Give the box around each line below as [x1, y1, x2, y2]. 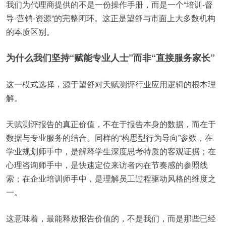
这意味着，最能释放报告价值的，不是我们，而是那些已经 [6, 212, 216, 224]
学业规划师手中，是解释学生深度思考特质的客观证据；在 [6, 145, 216, 157]
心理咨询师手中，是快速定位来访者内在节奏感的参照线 [6, 159, 208, 171]
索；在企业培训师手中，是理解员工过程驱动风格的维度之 [6, 173, 216, 184]
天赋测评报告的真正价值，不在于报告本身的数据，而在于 [6, 118, 216, 130]
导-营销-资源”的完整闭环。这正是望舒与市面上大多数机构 [6, 12, 215, 24]
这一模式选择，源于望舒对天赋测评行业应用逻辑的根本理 [6, 78, 216, 90]
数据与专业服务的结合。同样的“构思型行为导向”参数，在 [6, 132, 213, 143]
